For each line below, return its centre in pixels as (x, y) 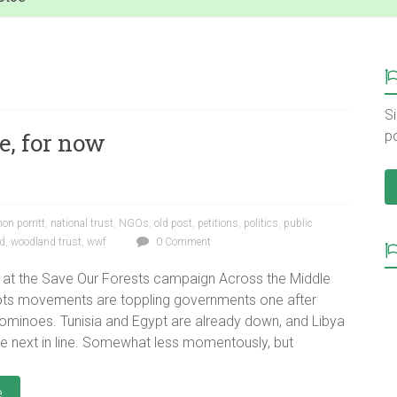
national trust (82, 223)
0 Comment (182, 242)
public (298, 223)
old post (173, 223)
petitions (218, 223)
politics (261, 223)
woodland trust (46, 242)
